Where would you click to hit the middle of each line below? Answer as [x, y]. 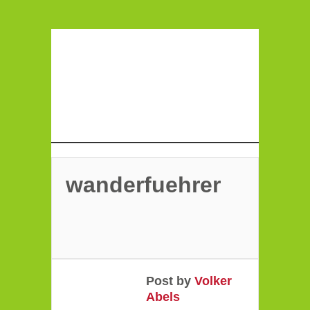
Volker [213, 281]
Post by [170, 281]
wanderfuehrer [143, 185]
